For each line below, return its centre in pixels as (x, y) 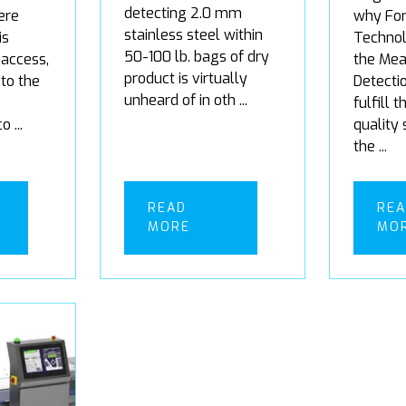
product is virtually (186, 78)
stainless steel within (193, 34)
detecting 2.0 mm (183, 13)
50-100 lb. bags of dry (197, 56)
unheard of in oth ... (186, 100)
